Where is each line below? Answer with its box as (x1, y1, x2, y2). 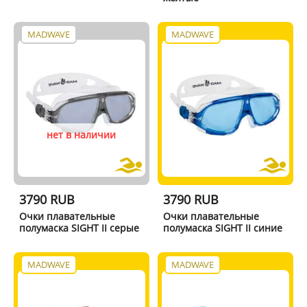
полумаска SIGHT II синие (163, 221, 283, 234)
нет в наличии (47, 127, 116, 141)
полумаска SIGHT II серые (19, 221, 139, 234)
